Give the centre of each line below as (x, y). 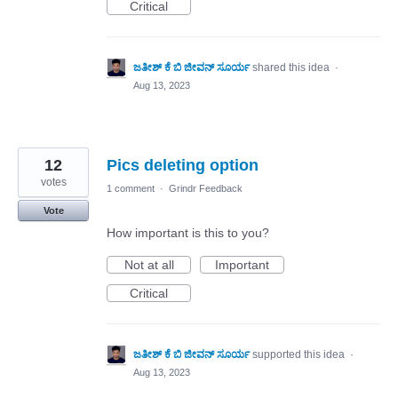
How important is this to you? (188, 233)
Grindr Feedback (206, 189)
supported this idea (300, 355)
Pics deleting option (183, 166)
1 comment (131, 189)
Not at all (149, 265)
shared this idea (292, 68)
